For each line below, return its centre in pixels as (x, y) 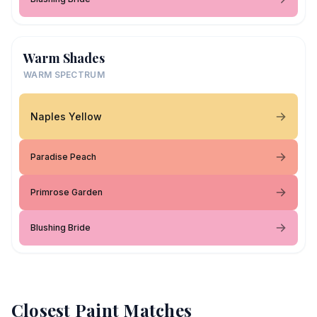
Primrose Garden (67, 192)
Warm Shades (64, 58)
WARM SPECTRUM (64, 75)
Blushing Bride (60, 227)
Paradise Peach (63, 157)
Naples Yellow (66, 116)
